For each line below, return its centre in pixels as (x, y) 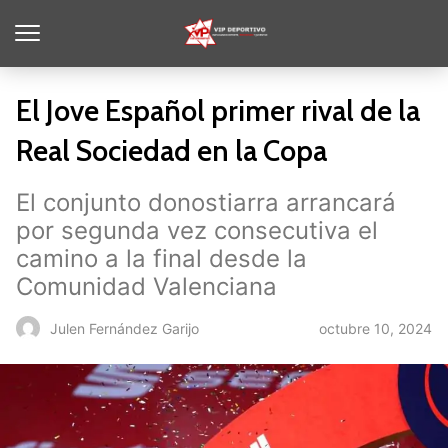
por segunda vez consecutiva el (197, 230)
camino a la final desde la (161, 258)
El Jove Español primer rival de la (218, 110)
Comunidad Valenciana (146, 286)
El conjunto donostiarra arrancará (206, 202)
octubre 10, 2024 (375, 328)
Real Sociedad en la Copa (171, 150)
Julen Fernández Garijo (124, 328)
